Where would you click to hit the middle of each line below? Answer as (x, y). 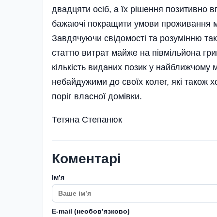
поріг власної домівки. (97, 96)
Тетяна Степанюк (87, 119)
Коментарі (86, 158)
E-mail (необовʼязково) (91, 211)
